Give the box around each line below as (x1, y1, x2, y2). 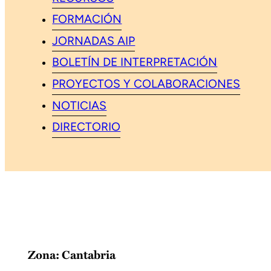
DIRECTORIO (52, 122, 121, 134)
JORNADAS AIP (52, 36, 135, 48)
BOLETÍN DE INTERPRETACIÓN (52, 57, 218, 70)
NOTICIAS (52, 100, 107, 113)
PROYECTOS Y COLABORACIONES (52, 79, 241, 91)
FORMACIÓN (52, 14, 122, 26)
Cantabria (62, 245, 116, 263)
